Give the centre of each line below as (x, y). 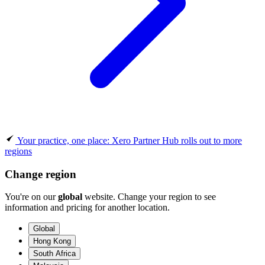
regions (18, 151)
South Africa (54, 254)
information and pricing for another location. (87, 208)
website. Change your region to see (149, 197)
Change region (41, 174)
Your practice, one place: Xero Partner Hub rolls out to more (130, 140)
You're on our (31, 197)
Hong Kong (52, 241)
